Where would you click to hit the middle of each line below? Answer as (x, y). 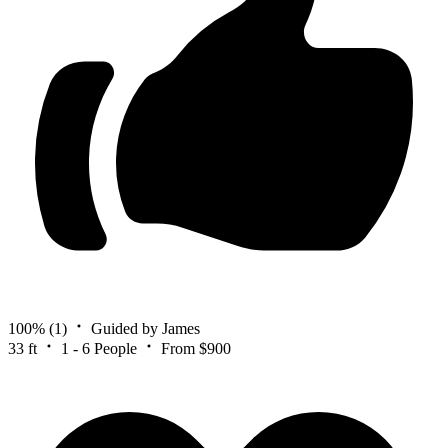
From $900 (196, 348)
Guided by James (145, 328)
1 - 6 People (99, 348)
